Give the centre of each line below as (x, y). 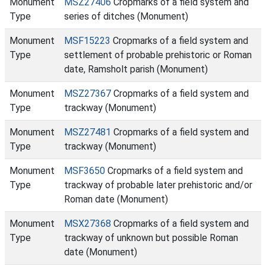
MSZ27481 (88, 132)
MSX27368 (88, 224)
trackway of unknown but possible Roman (151, 238)
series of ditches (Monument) (126, 16)
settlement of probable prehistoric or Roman (158, 55)
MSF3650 (85, 171)
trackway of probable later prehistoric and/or (158, 185)
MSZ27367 (88, 94)
